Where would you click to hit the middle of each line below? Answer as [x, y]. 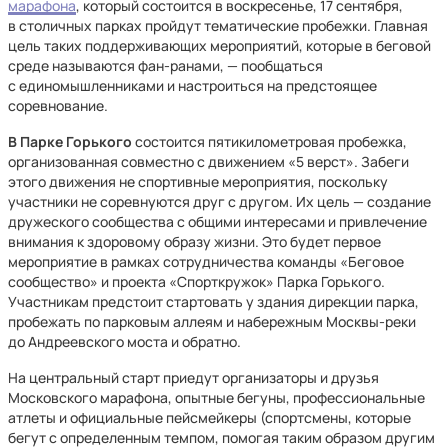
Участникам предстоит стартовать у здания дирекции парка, [213, 301]
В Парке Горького [70, 141]
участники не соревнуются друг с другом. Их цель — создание [219, 201]
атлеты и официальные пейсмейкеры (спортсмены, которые [209, 417]
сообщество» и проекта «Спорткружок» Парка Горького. [196, 281]
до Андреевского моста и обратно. [124, 341]
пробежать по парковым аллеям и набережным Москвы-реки [212, 321]
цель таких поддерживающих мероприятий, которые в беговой [219, 45]
